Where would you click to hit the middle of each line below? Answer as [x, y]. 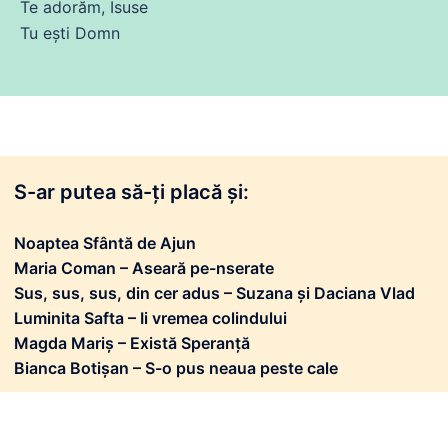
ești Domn [79, 33]
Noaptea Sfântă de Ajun [105, 243]
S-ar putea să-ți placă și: [131, 192]
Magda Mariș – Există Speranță [132, 343]
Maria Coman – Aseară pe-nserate [144, 268]
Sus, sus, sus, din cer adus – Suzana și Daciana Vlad [214, 293]
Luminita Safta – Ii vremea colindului [150, 318]
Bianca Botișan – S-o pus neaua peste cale [176, 368]
